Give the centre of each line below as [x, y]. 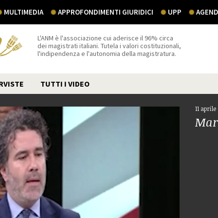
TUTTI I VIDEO [65, 84]
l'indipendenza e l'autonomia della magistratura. [107, 54]
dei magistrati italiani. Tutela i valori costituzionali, [109, 46]
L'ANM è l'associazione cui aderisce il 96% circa [106, 38]
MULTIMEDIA [24, 12]
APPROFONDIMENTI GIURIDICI [106, 12]
